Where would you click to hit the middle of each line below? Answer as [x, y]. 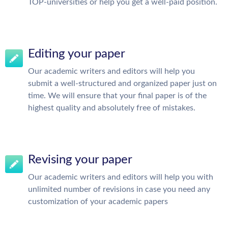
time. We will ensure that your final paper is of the [117, 96]
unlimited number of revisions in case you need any [119, 189]
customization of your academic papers [98, 202]
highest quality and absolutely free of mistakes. [112, 108]
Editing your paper [77, 54]
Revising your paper [80, 160]
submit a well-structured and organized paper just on [122, 83]
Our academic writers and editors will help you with [121, 177]
